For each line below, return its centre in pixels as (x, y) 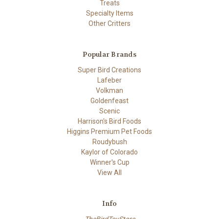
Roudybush (109, 142)
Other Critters (109, 23)
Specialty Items (109, 13)
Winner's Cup (109, 162)
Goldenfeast (109, 100)
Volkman (109, 90)
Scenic (109, 111)
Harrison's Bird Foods (109, 121)
